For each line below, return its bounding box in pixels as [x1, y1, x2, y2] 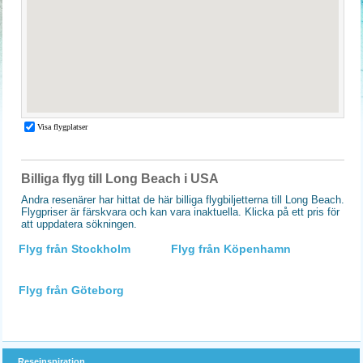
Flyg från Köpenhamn [171, 242, 291, 255]
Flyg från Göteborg [19, 284, 124, 297]
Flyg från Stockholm [19, 242, 130, 255]
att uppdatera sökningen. [21, 218, 137, 230]
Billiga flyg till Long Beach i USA [21, 172, 219, 186]
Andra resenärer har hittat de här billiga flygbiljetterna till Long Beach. [21, 194, 344, 206]
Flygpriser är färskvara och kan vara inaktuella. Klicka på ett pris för [21, 206, 340, 218]
